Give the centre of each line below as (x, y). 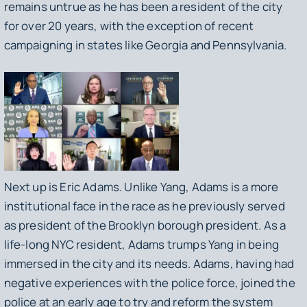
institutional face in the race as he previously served (144, 206)
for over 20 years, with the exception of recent (129, 25)
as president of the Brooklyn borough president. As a (145, 225)
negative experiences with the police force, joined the (149, 283)
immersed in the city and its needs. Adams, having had (149, 264)
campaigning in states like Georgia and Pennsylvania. (146, 45)
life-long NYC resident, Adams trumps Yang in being (142, 245)
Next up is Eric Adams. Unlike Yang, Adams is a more (141, 187)
